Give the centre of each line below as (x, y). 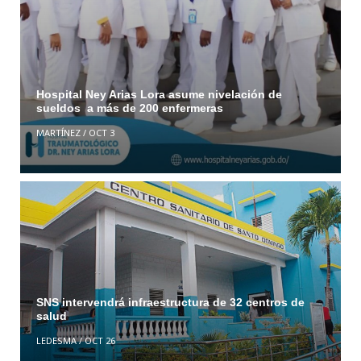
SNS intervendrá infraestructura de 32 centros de (170, 302)
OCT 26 (100, 340)
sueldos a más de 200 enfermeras (129, 108)
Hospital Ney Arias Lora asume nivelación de (159, 95)
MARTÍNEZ (58, 133)
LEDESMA (56, 340)
